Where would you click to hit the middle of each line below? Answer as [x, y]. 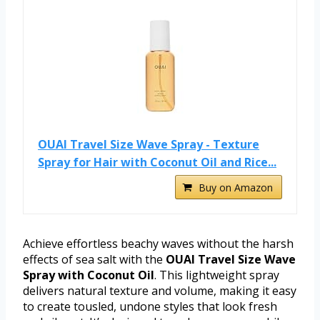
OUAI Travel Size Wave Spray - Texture [149, 145]
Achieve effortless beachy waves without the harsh [158, 244]
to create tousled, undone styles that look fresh [150, 307]
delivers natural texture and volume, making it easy [160, 291]
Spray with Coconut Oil [89, 275]
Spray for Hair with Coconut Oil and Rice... [157, 162]
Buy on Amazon [236, 188]
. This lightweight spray [217, 275]
